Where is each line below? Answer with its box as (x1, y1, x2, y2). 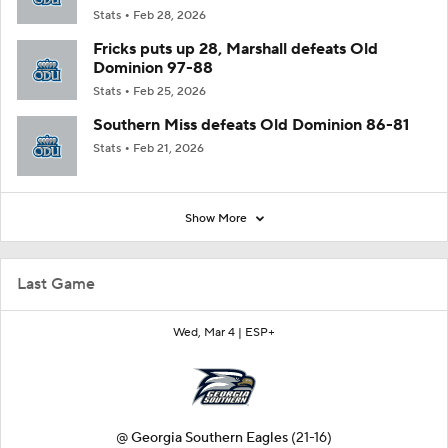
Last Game (17, 273, 95, 294)
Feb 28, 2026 (133, 7, 206, 23)
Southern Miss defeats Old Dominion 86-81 (93, 114, 409, 135)
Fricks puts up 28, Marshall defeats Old (93, 38, 378, 59)
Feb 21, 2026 (133, 140, 204, 156)
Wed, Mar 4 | (173, 324, 245, 340)
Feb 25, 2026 (133, 83, 206, 99)
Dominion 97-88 (93, 57, 213, 78)
